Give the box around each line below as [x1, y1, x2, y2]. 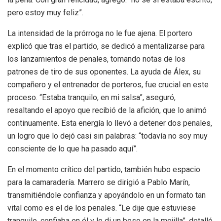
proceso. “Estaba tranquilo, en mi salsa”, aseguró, [7, 93, 176, 103]
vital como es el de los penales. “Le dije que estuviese [7, 203, 196, 213]
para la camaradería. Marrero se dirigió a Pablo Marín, [7, 178, 190, 187]
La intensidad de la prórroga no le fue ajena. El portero [7, 29, 192, 38]
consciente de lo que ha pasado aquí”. [7, 144, 138, 154]
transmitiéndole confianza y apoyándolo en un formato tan [7, 190, 206, 200]
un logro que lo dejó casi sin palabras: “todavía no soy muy [7, 131, 208, 141]
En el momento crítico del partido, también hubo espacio [7, 165, 200, 175]
